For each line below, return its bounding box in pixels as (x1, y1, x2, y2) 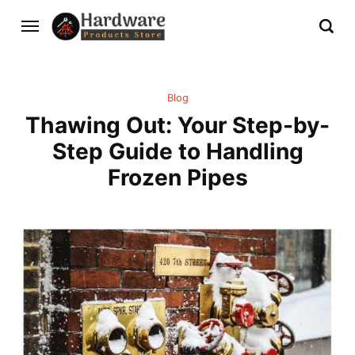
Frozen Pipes (107, 164, 248, 192)
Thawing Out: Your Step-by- (25, 112, 330, 139)
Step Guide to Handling (52, 138, 303, 166)
